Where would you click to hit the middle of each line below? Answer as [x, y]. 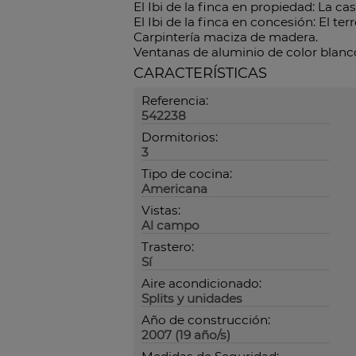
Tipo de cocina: [187, 174]
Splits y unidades [192, 299]
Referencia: [175, 101]
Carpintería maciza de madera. [226, 37]
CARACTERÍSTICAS [200, 73]
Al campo [170, 226]
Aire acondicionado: [201, 284]
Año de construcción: [206, 320]
